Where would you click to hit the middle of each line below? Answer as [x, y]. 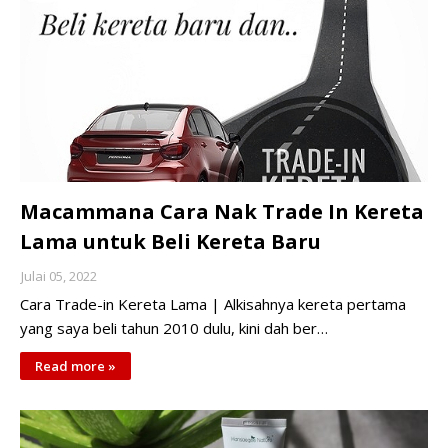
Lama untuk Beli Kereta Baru [170, 241]
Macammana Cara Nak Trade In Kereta [222, 211]
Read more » [75, 366]
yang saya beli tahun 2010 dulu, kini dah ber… [174, 328]
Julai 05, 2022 [59, 276]
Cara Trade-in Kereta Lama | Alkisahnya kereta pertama [213, 304]
